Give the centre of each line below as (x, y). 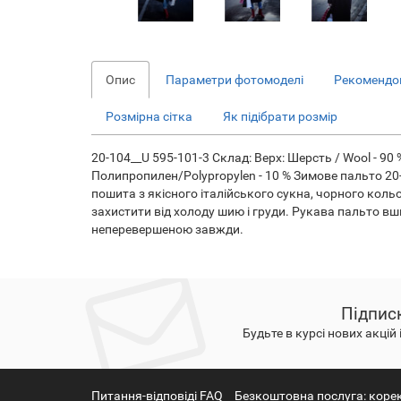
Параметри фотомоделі (235, 80)
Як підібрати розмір (280, 116)
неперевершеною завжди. (167, 229)
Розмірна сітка (149, 116)
